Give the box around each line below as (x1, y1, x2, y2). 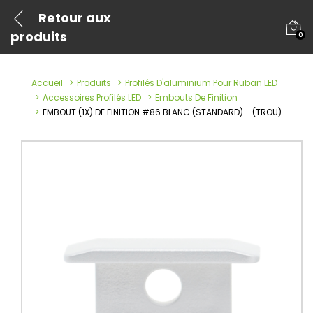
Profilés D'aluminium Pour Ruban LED (125, 77, 277, 89)
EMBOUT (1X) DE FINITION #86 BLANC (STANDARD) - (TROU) (43, 106, 282, 118)
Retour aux (38, 9, 111, 27)
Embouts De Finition (155, 92, 238, 103)
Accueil (31, 77, 63, 89)
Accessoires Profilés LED (43, 92, 141, 103)
